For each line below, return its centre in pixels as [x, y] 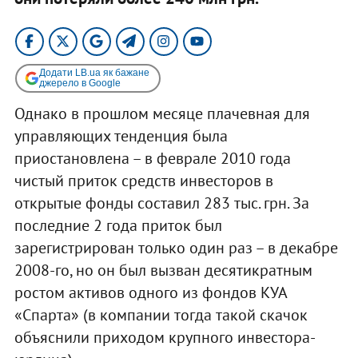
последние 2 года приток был [118, 225]
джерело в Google [80, 83]
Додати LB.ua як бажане [94, 72]
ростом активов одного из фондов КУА [150, 292]
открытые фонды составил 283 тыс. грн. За [161, 203]
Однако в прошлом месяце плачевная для [162, 113]
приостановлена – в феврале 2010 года [152, 158]
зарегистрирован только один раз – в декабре [176, 247]
